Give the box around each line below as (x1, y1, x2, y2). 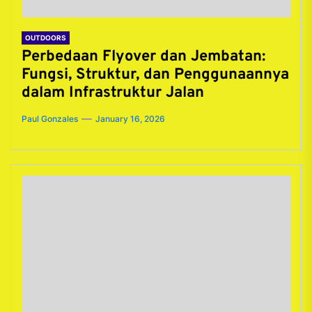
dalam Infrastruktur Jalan (22, 84, 204, 102)
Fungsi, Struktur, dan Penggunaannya (22, 65, 289, 84)
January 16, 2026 (95, 114, 165, 124)
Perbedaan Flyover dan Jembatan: (22, 47, 265, 66)
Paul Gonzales (22, 114, 78, 124)
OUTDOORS (25, 33, 66, 42)
